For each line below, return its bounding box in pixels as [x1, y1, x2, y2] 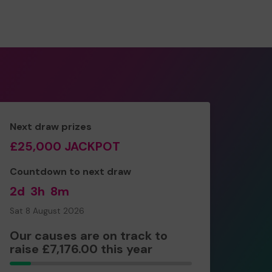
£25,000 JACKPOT [10, 138, 120, 154]
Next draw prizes [10, 120, 92, 133]
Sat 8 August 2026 [10, 205, 84, 216]
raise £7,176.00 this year [10, 240, 152, 257]
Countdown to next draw [10, 165, 131, 178]
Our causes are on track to [10, 227, 168, 243]
